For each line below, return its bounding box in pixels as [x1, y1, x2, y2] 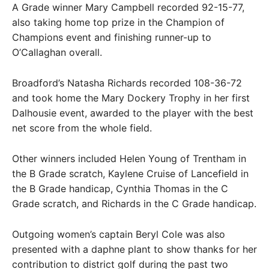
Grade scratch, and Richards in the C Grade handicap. [12, 198, 256, 210]
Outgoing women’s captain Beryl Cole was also [12, 228, 225, 240]
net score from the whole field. [12, 122, 152, 134]
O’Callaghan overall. [12, 46, 102, 58]
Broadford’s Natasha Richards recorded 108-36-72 [12, 77, 242, 89]
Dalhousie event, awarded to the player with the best [12, 107, 253, 119]
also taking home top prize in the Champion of [12, 16, 225, 28]
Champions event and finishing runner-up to [12, 31, 211, 43]
